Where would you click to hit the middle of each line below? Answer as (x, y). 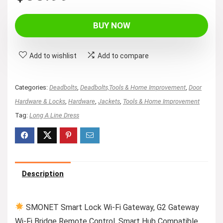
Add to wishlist (53, 56)
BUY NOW (111, 25)
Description (43, 173)
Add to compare (123, 56)
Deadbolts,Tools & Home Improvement (133, 87)
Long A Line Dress (54, 115)
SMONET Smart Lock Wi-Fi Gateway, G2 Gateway (112, 207)
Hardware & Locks (40, 101)
